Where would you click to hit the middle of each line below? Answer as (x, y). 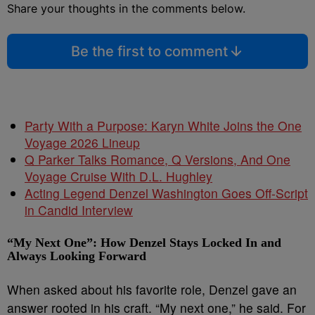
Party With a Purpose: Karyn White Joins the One (163, 126)
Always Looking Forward (77, 256)
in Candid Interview (79, 210)
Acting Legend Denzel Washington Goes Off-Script (166, 193)
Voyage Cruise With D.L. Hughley (118, 176)
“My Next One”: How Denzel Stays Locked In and (144, 243)
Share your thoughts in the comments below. (126, 8)
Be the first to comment (149, 51)
